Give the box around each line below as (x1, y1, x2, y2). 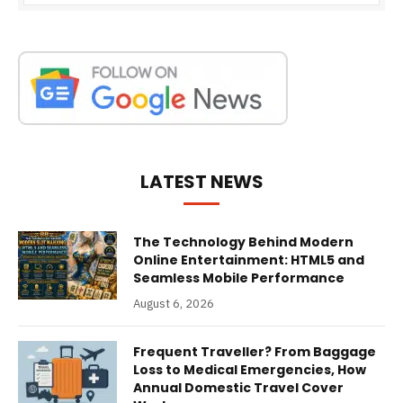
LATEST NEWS (139, 169, 264, 195)
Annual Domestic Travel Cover (133, 379, 344, 398)
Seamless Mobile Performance (133, 269, 345, 288)
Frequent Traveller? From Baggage (133, 343, 376, 362)
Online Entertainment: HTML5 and (133, 251, 364, 270)
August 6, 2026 (133, 296, 214, 312)
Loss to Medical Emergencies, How (133, 361, 366, 380)
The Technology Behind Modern (133, 233, 354, 252)
